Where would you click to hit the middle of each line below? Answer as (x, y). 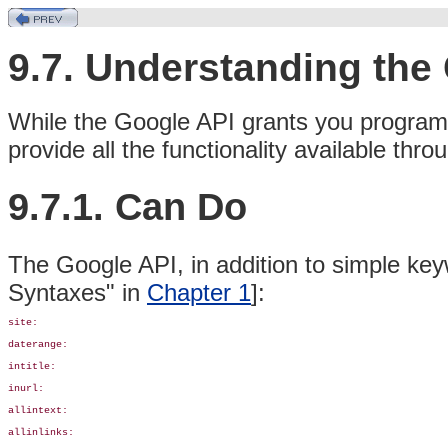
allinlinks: (41, 432)
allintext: (38, 410)
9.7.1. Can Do (127, 207)
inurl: (29, 388)
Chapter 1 (199, 292)
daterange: (38, 344)
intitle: (32, 366)
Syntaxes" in (77, 292)
